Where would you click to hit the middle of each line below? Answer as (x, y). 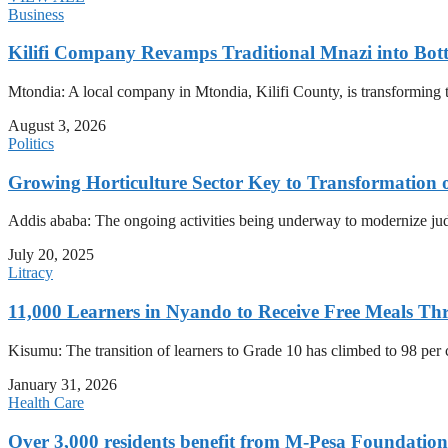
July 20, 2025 (51, 255)
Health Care (46, 402)
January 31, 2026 (62, 384)
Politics (31, 143)
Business (36, 14)
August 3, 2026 (57, 125)
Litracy (30, 273)
